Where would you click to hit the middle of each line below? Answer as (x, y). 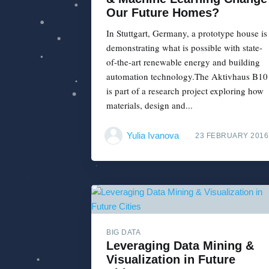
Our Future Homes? (163, 12)
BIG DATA (123, 233)
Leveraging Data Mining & (180, 246)
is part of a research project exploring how (185, 90)
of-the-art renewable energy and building (183, 62)
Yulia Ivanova (153, 136)
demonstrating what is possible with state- (184, 47)
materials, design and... (150, 105)
